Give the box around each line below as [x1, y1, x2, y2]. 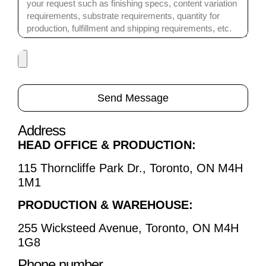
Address [18, 122, 65, 139]
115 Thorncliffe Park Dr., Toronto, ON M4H [18, 161, 243, 175]
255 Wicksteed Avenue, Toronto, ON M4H [18, 221, 239, 235]
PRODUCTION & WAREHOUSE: [18, 198, 193, 212]
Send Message [97, 92, 169, 104]
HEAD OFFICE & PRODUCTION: [18, 138, 196, 152]
